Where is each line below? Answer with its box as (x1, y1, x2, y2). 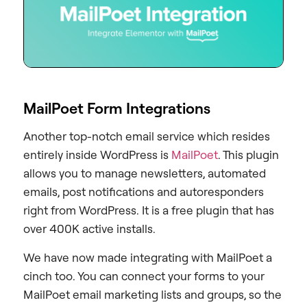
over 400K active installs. (23, 221, 156, 236)
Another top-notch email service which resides (23, 129, 270, 144)
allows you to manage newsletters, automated (23, 166, 266, 181)
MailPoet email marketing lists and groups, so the (23, 286, 282, 302)
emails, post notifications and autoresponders (23, 184, 264, 199)
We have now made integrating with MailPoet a (23, 249, 272, 265)
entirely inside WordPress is (23, 147, 171, 162)
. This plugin (218, 147, 279, 162)
